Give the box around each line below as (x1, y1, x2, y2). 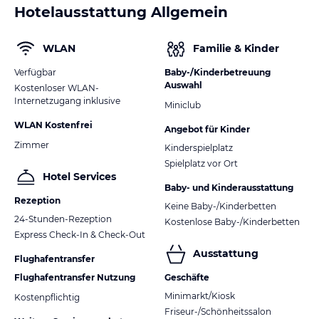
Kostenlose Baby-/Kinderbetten (164, 216, 300, 227)
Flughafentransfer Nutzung (14, 271, 135, 283)
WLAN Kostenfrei (14, 119, 93, 130)
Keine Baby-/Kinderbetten (164, 200, 276, 211)
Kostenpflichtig (14, 291, 80, 303)
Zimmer (14, 139, 49, 150)
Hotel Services (43, 170, 116, 184)
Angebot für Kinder (164, 123, 250, 135)
